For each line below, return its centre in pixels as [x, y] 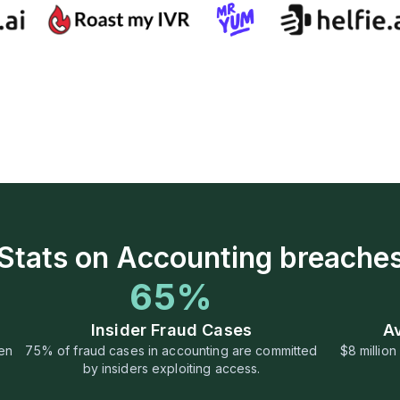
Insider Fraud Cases [171, 329]
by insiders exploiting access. [171, 368]
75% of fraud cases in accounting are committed [171, 350]
